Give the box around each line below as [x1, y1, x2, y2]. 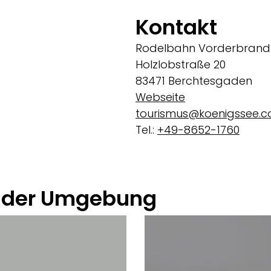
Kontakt [135, 12, 217, 42]
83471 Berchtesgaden [135, 73, 252, 88]
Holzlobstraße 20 [135, 56, 226, 72]
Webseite [135, 89, 185, 105]
